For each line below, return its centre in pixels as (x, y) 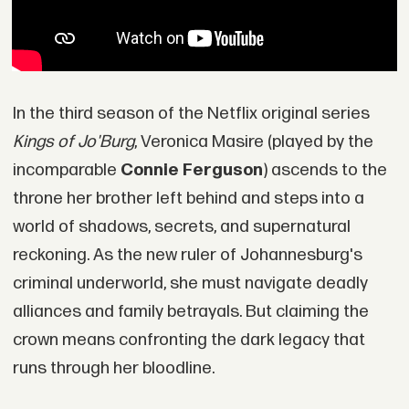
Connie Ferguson (191, 171)
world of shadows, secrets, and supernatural (181, 227)
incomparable (66, 171)
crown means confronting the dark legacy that (189, 341)
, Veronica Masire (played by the (253, 142)
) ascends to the (325, 171)
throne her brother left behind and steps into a (188, 199)
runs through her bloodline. (113, 369)
